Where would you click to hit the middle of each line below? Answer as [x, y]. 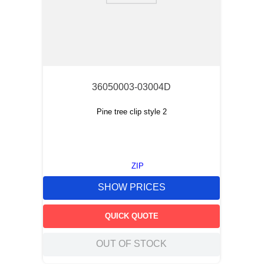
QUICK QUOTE [131, 216]
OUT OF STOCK [131, 244]
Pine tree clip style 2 [131, 112]
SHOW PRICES [131, 187]
